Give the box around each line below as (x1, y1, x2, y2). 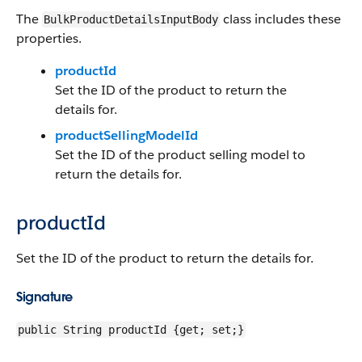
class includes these (220, 11, 341, 27)
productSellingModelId (55, 127, 198, 144)
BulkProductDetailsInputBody (44, 13, 218, 26)
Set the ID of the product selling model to (55, 146, 305, 163)
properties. (16, 30, 82, 47)
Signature (16, 288, 73, 305)
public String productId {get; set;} (18, 323, 244, 336)
